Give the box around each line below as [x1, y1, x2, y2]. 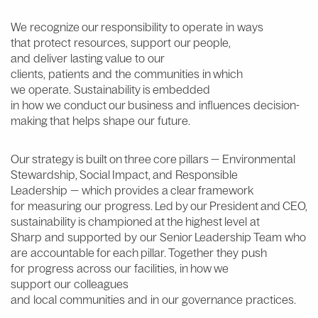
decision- [253, 97, 300, 112]
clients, [11, 66, 45, 81]
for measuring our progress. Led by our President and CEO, [11, 198, 307, 213]
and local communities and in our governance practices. [11, 292, 296, 307]
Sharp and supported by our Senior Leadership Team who [11, 229, 306, 244]
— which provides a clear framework [70, 182, 253, 197]
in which [199, 66, 243, 81]
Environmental [222, 151, 295, 166]
